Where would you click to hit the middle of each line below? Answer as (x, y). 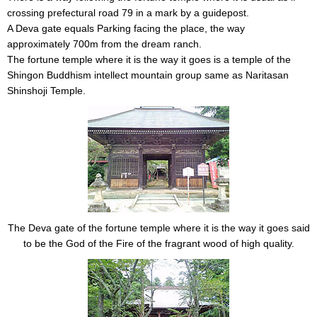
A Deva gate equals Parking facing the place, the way (126, 28)
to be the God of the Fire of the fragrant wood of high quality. (158, 243)
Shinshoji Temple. (46, 90)
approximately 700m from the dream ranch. (104, 44)
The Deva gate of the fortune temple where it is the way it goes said (158, 227)
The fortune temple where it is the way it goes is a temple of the (149, 59)
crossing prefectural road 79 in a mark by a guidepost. (128, 12)
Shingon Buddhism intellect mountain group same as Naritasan (148, 75)
